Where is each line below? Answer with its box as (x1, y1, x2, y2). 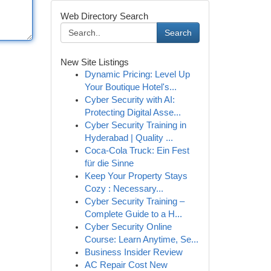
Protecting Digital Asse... (84, 108, 181, 117)
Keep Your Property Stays (84, 171, 188, 181)
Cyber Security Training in (84, 120, 186, 130)
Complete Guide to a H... (84, 209, 182, 219)
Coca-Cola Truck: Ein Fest (84, 146, 189, 155)
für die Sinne (84, 158, 134, 168)
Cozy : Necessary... (84, 184, 163, 194)
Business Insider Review (84, 247, 183, 257)
